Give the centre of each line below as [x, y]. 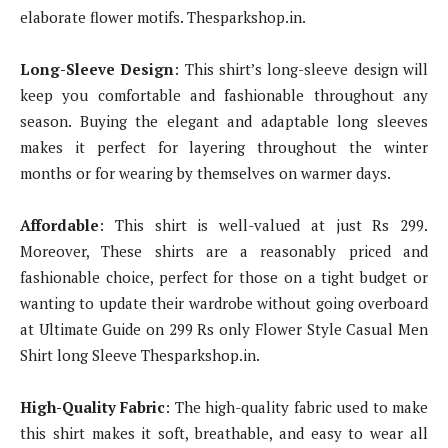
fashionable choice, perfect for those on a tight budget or [224, 277]
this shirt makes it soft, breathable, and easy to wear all [224, 433]
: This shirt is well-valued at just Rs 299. [263, 225]
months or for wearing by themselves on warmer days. [205, 173]
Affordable [59, 225]
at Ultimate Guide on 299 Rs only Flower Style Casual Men [224, 329]
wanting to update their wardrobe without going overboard [224, 303]
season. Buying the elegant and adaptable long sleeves [224, 121]
